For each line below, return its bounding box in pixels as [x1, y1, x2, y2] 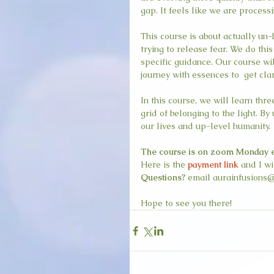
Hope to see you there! [141, 198, 232, 209]
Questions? [141, 172, 185, 183]
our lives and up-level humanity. [141, 120, 273, 131]
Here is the [141, 159, 188, 170]
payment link [188, 159, 239, 170]
